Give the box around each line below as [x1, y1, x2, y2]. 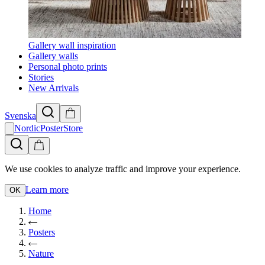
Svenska [5, 111, 36, 121]
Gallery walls [28, 51, 78, 61]
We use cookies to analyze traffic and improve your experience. [5, 164, 241, 174]
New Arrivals [28, 83, 79, 93]
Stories [28, 72, 54, 82]
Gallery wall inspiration [28, 40, 116, 50]
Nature [28, 248, 54, 258]
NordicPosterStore [14, 123, 83, 133]
